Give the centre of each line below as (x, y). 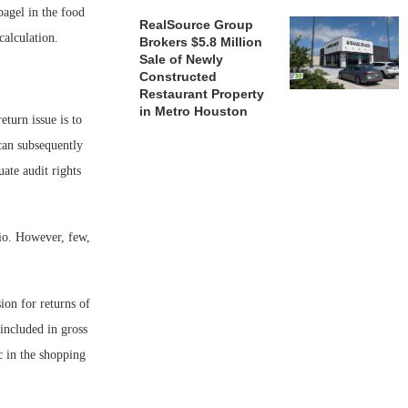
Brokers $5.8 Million (201, 42)
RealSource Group (197, 25)
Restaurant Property (202, 94)
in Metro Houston (194, 111)
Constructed (178, 76)
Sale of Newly (182, 59)
